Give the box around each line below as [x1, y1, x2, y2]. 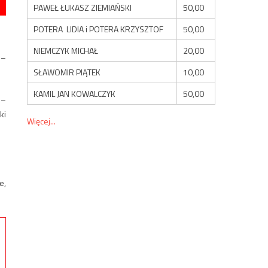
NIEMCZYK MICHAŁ [33, 44, 99, 57]
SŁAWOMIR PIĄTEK [33, 65, 101, 78]
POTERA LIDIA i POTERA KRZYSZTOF [33, 22, 164, 35]
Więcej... [27, 114, 56, 127]
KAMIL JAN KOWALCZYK [33, 87, 116, 100]
